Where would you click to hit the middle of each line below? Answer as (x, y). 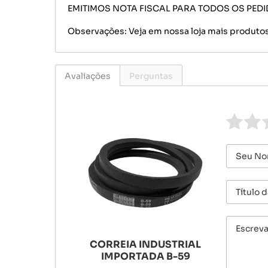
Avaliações (88, 76)
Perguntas (151, 76)
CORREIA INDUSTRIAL (145, 244)
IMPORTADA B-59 (145, 256)
